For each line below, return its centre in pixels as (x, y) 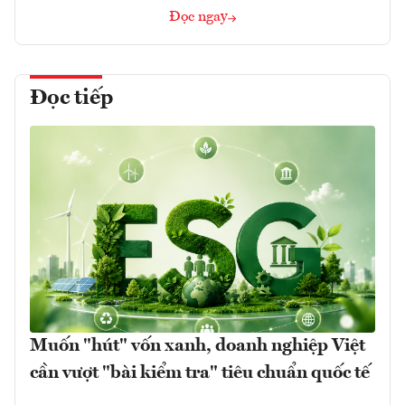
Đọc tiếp (71, 98)
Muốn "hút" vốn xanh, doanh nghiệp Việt (198, 346)
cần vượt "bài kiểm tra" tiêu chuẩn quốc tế (200, 373)
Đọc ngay (198, 17)
